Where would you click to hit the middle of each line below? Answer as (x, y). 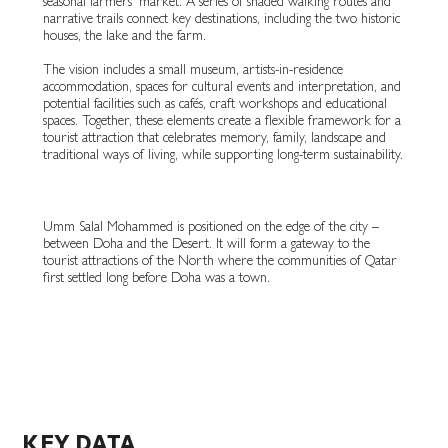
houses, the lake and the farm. (124, 36)
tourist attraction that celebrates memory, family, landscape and (214, 138)
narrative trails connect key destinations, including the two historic (221, 19)
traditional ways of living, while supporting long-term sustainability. (222, 155)
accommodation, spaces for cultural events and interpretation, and (221, 87)
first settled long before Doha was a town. (156, 279)
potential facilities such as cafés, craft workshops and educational (214, 104)
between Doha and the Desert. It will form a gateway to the (206, 245)
